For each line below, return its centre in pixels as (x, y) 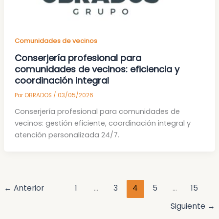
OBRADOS (39, 96)
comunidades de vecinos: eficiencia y (97, 69)
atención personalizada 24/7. (67, 135)
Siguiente (189, 206)
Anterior (28, 188)
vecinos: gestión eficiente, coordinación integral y (102, 123)
